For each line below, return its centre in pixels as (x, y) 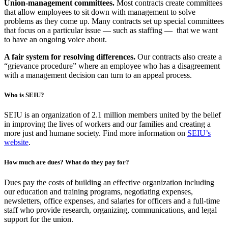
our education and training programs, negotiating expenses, (98, 191)
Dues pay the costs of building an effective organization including (109, 182)
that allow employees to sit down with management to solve (100, 12)
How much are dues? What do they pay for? (67, 162)
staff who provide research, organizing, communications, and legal (110, 210)
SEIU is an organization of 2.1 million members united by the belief (112, 115)
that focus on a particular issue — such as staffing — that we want (111, 30)
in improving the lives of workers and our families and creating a (107, 124)
